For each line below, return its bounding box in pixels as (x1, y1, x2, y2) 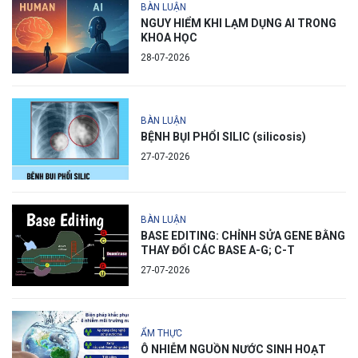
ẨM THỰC (141, 327, 182, 339)
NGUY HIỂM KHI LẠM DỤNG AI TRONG (141, 16, 336, 30)
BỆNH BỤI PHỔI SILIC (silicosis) (141, 129, 306, 143)
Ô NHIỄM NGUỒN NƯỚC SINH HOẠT (141, 342, 326, 356)
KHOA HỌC (141, 30, 197, 44)
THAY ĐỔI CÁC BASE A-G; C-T (141, 243, 295, 257)
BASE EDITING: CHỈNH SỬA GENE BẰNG (141, 229, 345, 242)
